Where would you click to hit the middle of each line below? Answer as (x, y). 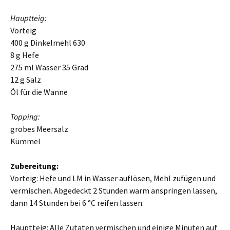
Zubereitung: (34, 166)
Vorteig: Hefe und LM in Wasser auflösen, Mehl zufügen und (113, 178)
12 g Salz (26, 80)
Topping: (25, 117)
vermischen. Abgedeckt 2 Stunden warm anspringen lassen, (114, 190)
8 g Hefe (25, 55)
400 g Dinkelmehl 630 (48, 43)
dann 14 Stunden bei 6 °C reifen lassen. (77, 203)
